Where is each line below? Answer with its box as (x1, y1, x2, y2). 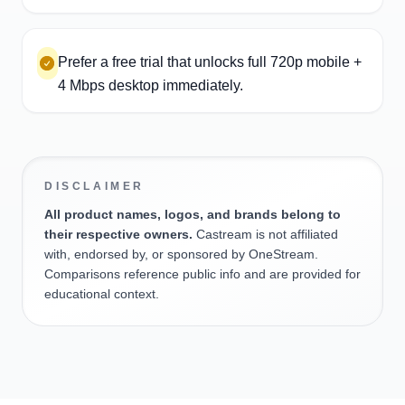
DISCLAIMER (44, 180, 145, 193)
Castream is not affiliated (193, 227, 338, 241)
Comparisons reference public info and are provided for (44, 267, 361, 281)
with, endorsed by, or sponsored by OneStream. (44, 247, 318, 261)
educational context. (44, 287, 159, 301)
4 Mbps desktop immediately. (57, 78, 243, 93)
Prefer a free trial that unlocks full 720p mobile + (57, 54, 362, 70)
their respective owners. (44, 227, 193, 241)
